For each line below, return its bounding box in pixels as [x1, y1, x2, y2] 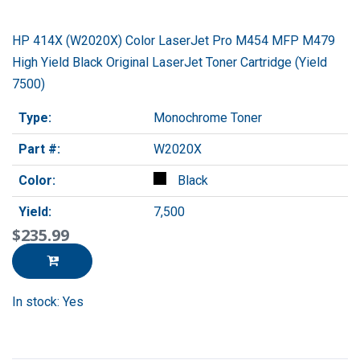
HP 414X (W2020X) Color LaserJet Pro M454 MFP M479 [12, 32, 335, 48]
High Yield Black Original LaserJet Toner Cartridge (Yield [12, 54, 327, 70]
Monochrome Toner [153, 109, 262, 125]
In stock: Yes [12, 293, 84, 309]
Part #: [18, 141, 60, 157]
